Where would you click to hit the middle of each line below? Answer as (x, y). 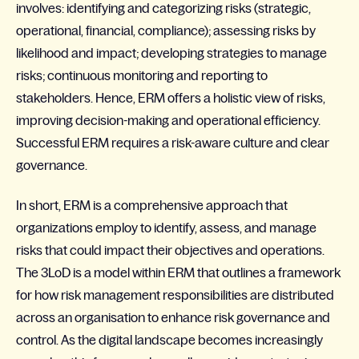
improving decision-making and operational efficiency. (168, 120)
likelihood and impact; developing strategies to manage (171, 52)
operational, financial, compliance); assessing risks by (166, 30)
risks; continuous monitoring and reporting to (142, 75)
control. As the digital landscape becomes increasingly (169, 339)
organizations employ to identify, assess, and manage (166, 227)
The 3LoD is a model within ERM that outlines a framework (178, 272)
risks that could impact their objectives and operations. (170, 250)
